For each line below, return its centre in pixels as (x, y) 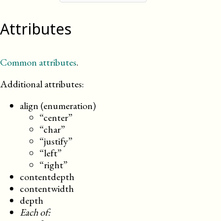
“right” (54, 165)
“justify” (56, 141)
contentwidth (47, 188)
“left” (51, 153)
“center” (56, 117)
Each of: (35, 212)
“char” (52, 129)
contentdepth (47, 177)
